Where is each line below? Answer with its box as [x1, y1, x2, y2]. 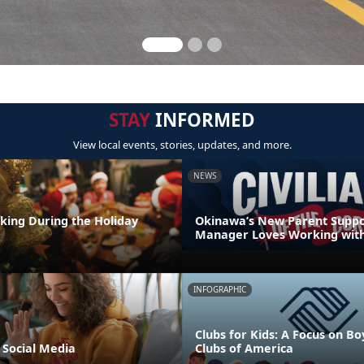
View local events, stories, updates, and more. [72, 137, 292, 152]
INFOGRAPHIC [193, 283, 246, 295]
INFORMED [150, 107, 255, 132]
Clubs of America [195, 340, 293, 356]
